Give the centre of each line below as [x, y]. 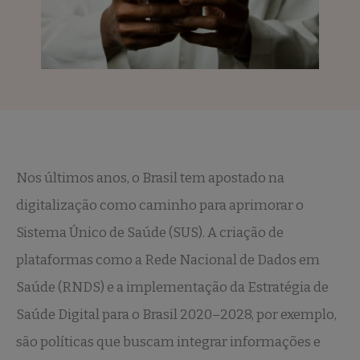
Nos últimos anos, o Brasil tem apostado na [150, 178]
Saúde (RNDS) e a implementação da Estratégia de [172, 287]
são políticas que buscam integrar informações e [168, 342]
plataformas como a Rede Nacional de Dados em [168, 260]
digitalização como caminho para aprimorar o [160, 205]
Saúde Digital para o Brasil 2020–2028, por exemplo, [176, 314]
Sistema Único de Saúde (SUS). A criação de [150, 232]
